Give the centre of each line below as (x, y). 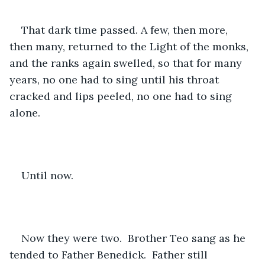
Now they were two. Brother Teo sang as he (135, 238)
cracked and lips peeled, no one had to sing (122, 96)
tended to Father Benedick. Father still (110, 254)
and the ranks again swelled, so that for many (127, 63)
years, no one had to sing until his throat (116, 79)
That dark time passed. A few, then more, (126, 30)
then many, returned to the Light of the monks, (130, 46)
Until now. (50, 175)
